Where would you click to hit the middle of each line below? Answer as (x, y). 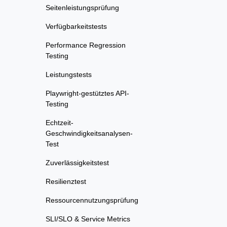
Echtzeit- (60, 123)
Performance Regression (86, 45)
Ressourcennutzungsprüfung (92, 200)
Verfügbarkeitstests (76, 26)
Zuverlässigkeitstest (77, 163)
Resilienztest (66, 181)
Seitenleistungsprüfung (82, 8)
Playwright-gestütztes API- (87, 93)
